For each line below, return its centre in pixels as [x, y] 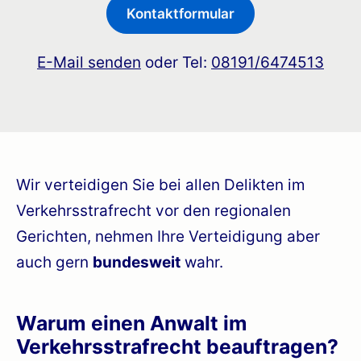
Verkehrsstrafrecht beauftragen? [177, 346]
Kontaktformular [180, 13]
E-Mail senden [89, 62]
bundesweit [137, 262]
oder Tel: [176, 62]
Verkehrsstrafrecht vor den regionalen [154, 210]
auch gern [54, 262]
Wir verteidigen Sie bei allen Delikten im [161, 185]
